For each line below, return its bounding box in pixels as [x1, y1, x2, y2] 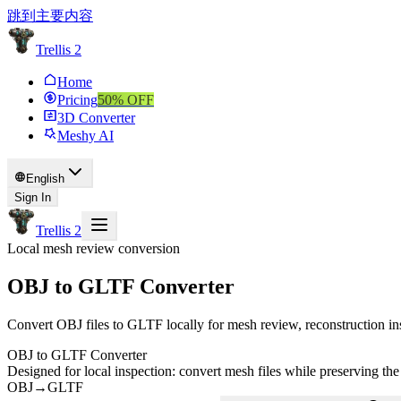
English [26, 172, 65, 185]
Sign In [14, 191, 51, 204]
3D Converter [57, 110, 135, 125]
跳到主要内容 [7, 8, 93, 23]
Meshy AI [57, 128, 114, 143]
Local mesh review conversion [7, 241, 180, 256]
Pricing [57, 92, 98, 107]
